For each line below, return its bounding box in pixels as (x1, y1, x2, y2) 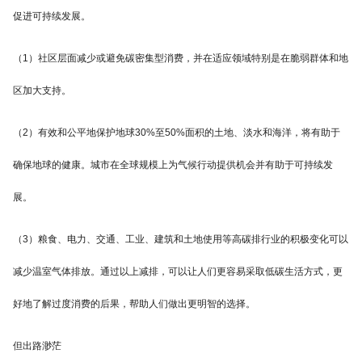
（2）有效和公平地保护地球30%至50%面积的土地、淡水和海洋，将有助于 (13, 127, 340, 139)
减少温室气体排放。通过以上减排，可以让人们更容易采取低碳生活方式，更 (13, 266, 343, 278)
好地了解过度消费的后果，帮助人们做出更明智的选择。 (13, 298, 255, 310)
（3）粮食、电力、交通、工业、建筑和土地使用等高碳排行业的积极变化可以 (13, 234, 348, 246)
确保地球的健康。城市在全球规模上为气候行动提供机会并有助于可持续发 (13, 159, 333, 171)
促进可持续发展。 (13, 11, 90, 23)
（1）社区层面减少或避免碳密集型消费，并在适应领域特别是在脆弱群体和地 (13, 53, 348, 65)
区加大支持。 (13, 85, 71, 97)
